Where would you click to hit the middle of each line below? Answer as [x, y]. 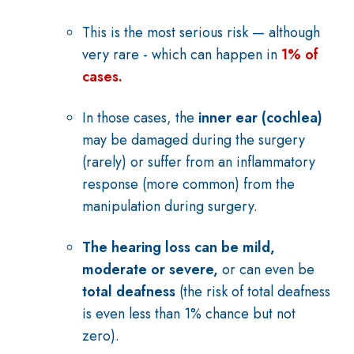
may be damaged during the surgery [194, 140]
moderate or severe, [152, 269]
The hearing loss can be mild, [179, 247]
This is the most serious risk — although [201, 32]
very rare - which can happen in [182, 55]
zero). [101, 336]
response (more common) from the [188, 184]
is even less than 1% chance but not [189, 314]
